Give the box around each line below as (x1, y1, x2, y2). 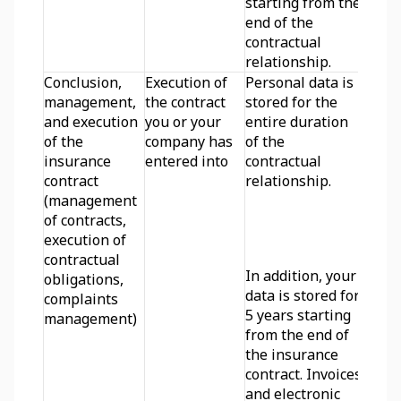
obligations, (44, 269, 124, 289)
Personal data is (245, 73, 354, 92)
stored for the (245, 92, 337, 112)
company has (145, 132, 233, 151)
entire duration (245, 112, 348, 132)
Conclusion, (44, 73, 122, 92)
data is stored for (245, 286, 360, 305)
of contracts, (44, 210, 126, 230)
